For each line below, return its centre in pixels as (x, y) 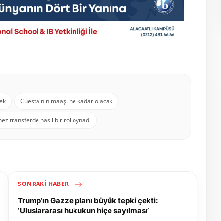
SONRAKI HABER (44, 184)
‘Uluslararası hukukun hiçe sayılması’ (84, 210)
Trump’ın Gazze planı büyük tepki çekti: (88, 200)
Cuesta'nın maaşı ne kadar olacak (66, 101)
